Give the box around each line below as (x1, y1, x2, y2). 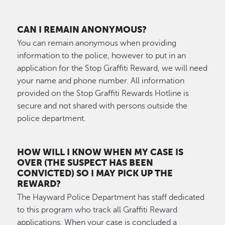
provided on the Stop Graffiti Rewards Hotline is (17, 89, 189, 98)
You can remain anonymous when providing (17, 39, 177, 48)
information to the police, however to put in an (17, 51, 186, 60)
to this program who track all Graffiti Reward (17, 205, 178, 215)
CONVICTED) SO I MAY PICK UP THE (17, 168, 173, 178)
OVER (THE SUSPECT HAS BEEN (17, 158, 154, 168)
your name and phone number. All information (17, 76, 185, 85)
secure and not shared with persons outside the (17, 101, 188, 110)
